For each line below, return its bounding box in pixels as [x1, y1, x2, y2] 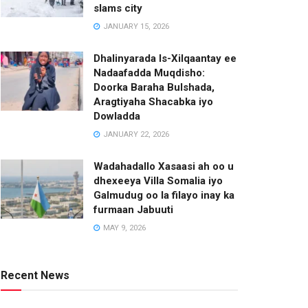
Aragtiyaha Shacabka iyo [93, 96, 213, 108]
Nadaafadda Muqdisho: [93, 67, 205, 79]
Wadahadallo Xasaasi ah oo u [93, 160, 234, 173]
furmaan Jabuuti [93, 203, 173, 216]
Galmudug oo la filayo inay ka [93, 189, 234, 201]
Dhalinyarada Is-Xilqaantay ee [93, 52, 236, 65]
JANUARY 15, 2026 [101, 22, 169, 31]
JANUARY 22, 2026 [101, 130, 169, 139]
